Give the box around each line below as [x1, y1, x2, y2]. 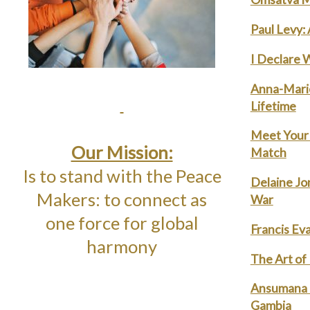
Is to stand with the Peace [22, 165, 221, 186]
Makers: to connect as [37, 188, 207, 210]
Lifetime [250, 98, 296, 113]
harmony [86, 235, 157, 257]
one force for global [45, 212, 199, 233]
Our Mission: [71, 141, 173, 163]
